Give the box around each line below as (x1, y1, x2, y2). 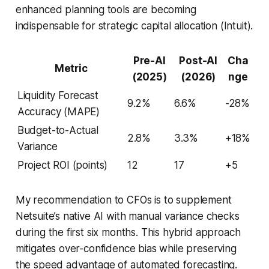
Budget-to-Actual (17, 124, 98, 136)
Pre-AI (133, 54, 166, 67)
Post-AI (179, 54, 218, 67)
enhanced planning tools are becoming (15, 3, 196, 16)
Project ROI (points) (17, 159, 108, 171)
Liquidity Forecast (17, 89, 98, 101)
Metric (54, 62, 88, 74)
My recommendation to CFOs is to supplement (15, 193, 232, 206)
